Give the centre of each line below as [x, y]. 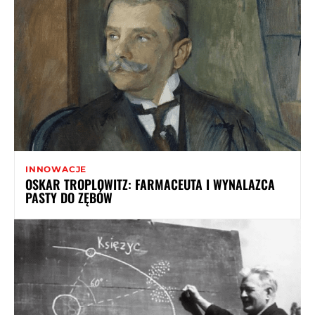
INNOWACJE [56, 169]
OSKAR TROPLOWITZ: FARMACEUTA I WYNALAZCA [150, 185]
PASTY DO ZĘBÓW [69, 198]
